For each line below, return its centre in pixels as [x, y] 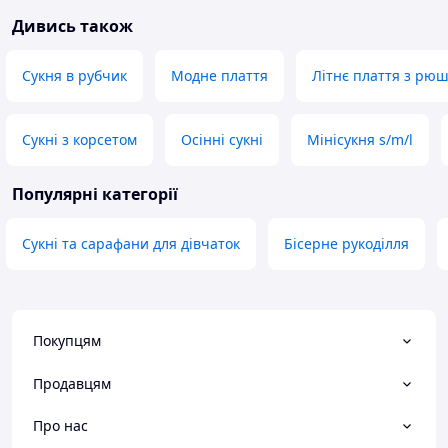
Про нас [60, 425]
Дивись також [72, 26]
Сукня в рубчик [74, 76]
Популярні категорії [95, 194]
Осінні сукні [222, 140]
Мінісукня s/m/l [360, 140]
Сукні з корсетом [79, 140]
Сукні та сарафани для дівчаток [131, 244]
